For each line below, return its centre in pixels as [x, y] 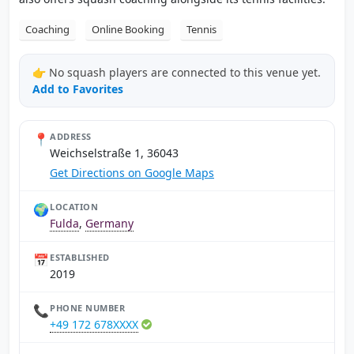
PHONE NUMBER [87, 308]
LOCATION [74, 207]
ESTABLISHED [80, 257]
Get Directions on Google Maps [132, 173]
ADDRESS [71, 136]
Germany [109, 223]
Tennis [201, 29]
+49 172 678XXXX [94, 324]
